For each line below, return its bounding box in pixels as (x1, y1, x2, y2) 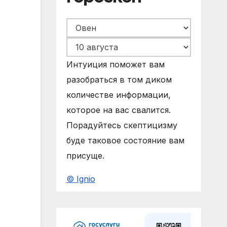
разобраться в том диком (66, 74, 172, 85)
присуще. (66, 150, 104, 161)
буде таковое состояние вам (66, 135, 184, 146)
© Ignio (66, 174, 95, 184)
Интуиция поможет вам (66, 59, 165, 70)
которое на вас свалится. (66, 105, 171, 116)
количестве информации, (66, 90, 171, 100)
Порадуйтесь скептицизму (66, 120, 177, 131)
